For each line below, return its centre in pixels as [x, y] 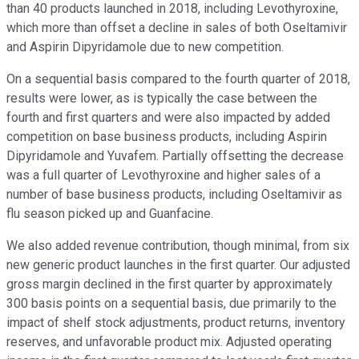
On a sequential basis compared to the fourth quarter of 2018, [178, 79]
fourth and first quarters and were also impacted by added [168, 118]
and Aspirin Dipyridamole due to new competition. [145, 47]
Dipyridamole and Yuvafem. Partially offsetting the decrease [175, 156]
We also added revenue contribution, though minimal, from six [178, 246]
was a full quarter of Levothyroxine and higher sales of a [163, 175]
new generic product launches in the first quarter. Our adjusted [178, 265]
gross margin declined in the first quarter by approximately [169, 284]
